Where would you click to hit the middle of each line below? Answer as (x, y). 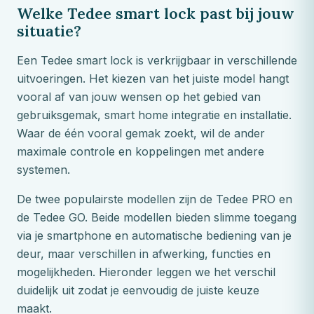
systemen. (43, 169)
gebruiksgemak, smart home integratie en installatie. (154, 115)
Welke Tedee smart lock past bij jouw (156, 13)
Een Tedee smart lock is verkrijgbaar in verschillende (157, 60)
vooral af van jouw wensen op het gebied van (139, 96)
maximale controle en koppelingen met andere (141, 151)
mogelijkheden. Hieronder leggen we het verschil (146, 272)
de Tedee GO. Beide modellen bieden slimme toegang (157, 217)
